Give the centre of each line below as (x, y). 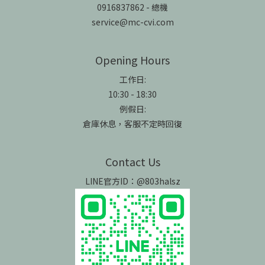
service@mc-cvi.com (132, 22)
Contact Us (132, 161)
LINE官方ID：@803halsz (132, 181)
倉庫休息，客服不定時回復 (132, 124)
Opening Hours (132, 60)
